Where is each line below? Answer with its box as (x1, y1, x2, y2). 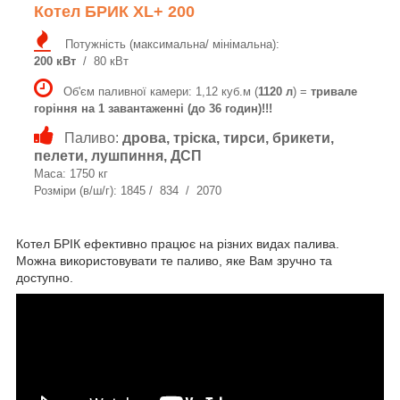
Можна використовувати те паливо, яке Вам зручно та (16, 253, 332, 268)
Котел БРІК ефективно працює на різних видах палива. (16, 236, 339, 251)
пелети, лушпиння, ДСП (34, 147, 202, 163)
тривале (311, 84, 357, 98)
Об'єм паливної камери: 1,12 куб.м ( (53, 84, 258, 98)
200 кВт (34, 54, 76, 68)
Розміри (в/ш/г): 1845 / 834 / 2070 (34, 183, 221, 197)
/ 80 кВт (76, 54, 129, 68)
